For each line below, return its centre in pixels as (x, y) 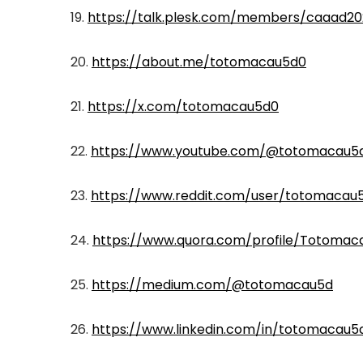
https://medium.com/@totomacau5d (212, 285)
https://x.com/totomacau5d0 (183, 107)
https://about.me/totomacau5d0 (199, 62)
